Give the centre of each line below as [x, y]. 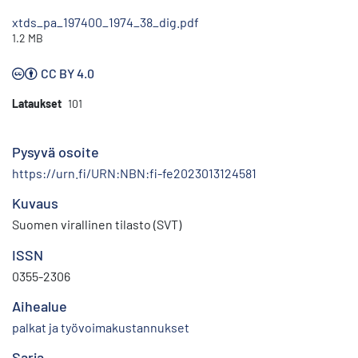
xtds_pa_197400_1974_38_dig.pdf [105, 22]
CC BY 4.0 [68, 74]
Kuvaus [35, 203]
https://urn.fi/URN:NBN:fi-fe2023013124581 [134, 173]
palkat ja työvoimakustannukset [101, 328]
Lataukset [37, 104]
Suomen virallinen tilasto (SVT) [97, 225]
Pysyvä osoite [56, 152]
